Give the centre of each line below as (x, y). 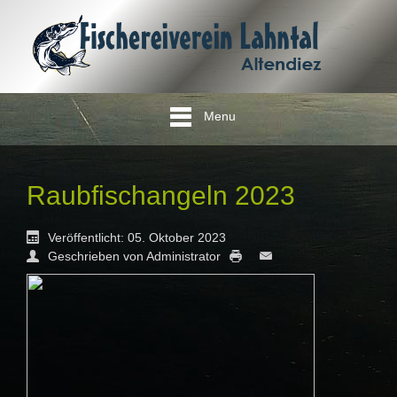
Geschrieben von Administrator (134, 257)
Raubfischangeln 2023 (161, 195)
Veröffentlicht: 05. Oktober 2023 (137, 238)
